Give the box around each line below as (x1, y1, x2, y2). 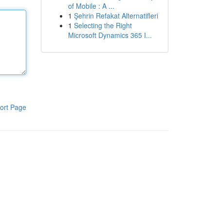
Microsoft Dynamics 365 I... (68, 30, 152, 40)
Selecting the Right (73, 20, 132, 30)
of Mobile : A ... (68, 1, 114, 11)
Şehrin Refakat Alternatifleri (73, 11, 158, 20)
